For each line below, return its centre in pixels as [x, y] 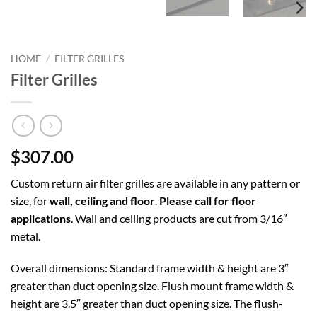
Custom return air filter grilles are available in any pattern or [155, 183]
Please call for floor [208, 200]
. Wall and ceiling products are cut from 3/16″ [179, 218]
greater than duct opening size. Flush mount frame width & [152, 286]
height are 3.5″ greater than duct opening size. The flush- [147, 304]
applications [41, 218]
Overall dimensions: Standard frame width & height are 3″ [150, 268]
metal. [25, 236]
